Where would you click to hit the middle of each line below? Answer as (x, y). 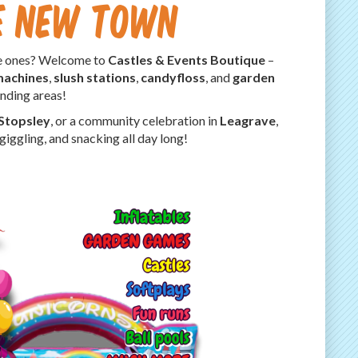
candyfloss (173, 77)
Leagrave (248, 120)
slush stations (94, 77)
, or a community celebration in (135, 120)
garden (253, 77)
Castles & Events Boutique (187, 59)
